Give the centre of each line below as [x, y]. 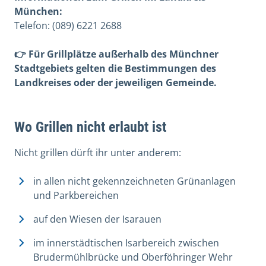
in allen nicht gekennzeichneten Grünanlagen [134, 181]
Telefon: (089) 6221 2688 [68, 26]
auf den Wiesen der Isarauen [97, 219]
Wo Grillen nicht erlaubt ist [90, 127]
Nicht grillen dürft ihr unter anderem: [98, 153]
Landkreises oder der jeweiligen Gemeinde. [115, 83]
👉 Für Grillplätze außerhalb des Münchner [116, 54]
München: [38, 12]
